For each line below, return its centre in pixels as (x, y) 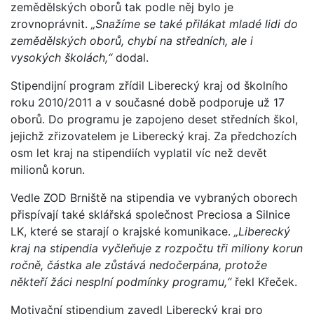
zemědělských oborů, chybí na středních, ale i (132, 40)
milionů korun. (48, 169)
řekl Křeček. (264, 281)
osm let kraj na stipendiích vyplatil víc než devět (139, 152)
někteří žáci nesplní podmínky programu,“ (121, 281)
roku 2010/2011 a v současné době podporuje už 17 (148, 102)
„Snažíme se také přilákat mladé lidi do (194, 23)
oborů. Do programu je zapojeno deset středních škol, (154, 119)
